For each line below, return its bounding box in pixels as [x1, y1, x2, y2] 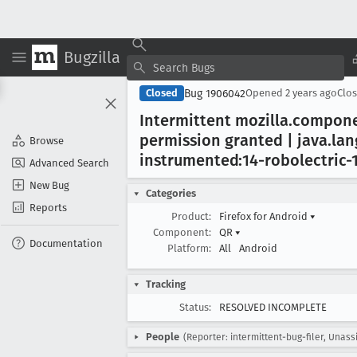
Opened [245, 87, 285, 99]
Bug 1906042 [184, 86, 245, 100]
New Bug [29, 178, 69, 191]
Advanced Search [29, 156, 109, 169]
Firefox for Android [219, 210, 310, 222]
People [146, 331, 179, 343]
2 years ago [285, 87, 337, 99]
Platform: [167, 242, 211, 254]
